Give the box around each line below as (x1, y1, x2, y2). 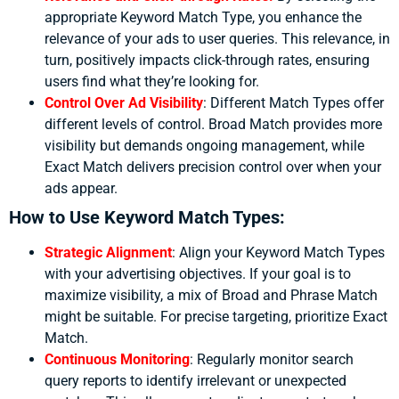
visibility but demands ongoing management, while (45, 137, 364, 155)
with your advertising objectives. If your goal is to (45, 265, 351, 283)
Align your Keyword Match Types (179, 244, 385, 262)
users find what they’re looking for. (45, 73, 259, 91)
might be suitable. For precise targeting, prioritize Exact (45, 308, 387, 326)
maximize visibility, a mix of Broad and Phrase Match (45, 287, 378, 305)
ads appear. (45, 180, 118, 198)
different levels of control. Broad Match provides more (45, 116, 382, 134)
